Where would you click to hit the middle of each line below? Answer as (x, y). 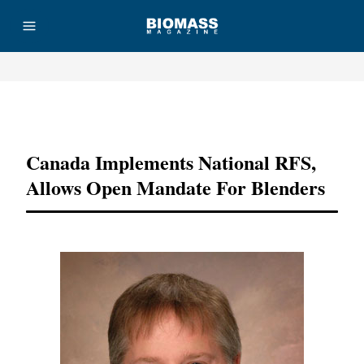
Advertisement (182, 113)
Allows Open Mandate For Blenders (175, 187)
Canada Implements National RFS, (171, 162)
